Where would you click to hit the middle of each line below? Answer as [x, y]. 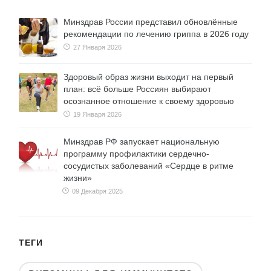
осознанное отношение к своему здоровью [149, 101]
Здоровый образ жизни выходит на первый [149, 77]
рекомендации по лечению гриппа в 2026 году [156, 34]
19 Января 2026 [96, 115]
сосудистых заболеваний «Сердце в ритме [149, 166]
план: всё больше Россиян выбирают [137, 89]
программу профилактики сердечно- [136, 154]
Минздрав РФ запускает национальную [142, 142]
